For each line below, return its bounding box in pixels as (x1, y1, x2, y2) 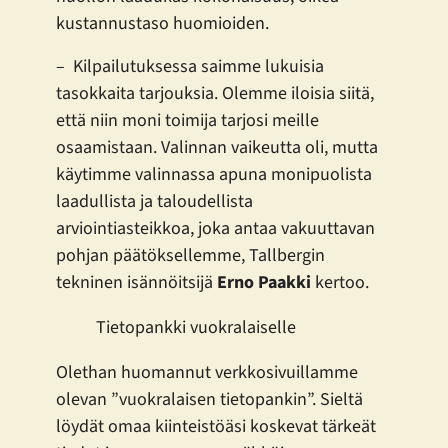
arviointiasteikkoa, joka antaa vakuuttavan (56, 216, 375, 242)
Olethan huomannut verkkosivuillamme (56, 360, 358, 386)
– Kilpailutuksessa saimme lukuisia (56, 54, 324, 80)
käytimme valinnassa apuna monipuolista (56, 162, 372, 188)
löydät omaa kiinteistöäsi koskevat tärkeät (56, 414, 376, 440)
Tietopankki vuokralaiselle (96, 315, 296, 341)
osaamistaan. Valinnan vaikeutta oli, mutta (56, 135, 378, 161)
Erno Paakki (217, 270, 311, 296)
